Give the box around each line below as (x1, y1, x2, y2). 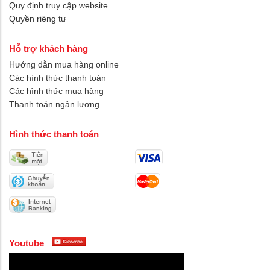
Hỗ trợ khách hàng (9, 43, 88, 54)
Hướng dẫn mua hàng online (9, 59, 119, 69)
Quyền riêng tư (9, 13, 66, 24)
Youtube (9, 237, 46, 248)
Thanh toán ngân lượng (9, 99, 99, 109)
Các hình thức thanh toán (9, 72, 106, 83)
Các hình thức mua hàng (9, 86, 104, 96)
